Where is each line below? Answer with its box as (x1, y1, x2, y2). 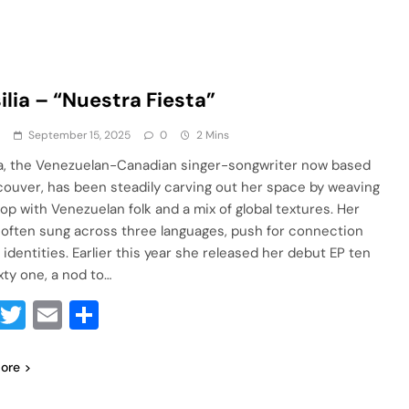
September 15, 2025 (28, 128, 131, 142)
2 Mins (196, 128, 230, 142)
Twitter (26, 296, 121, 334)
